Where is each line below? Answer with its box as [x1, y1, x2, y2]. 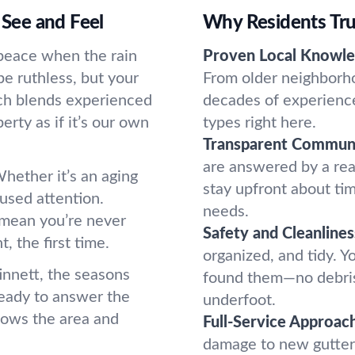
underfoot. [203, 292, 276, 308]
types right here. [203, 115, 316, 131]
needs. [203, 204, 249, 219]
